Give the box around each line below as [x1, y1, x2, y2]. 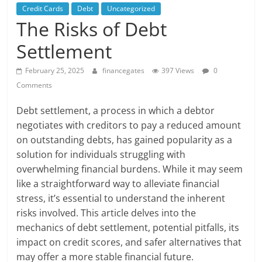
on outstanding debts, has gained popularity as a [16, 133, 233, 147]
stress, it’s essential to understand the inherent [16, 192, 226, 205]
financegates [102, 65, 147, 76]
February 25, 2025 [25, 65, 85, 76]
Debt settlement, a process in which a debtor [16, 104, 215, 118]
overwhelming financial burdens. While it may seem [16, 163, 243, 176]
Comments [16, 80, 53, 91]
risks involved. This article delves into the [16, 206, 196, 220]
